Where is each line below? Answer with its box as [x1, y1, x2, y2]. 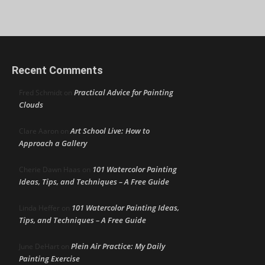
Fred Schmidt [19, 88, 62, 98]
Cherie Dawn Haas [19, 164, 80, 175]
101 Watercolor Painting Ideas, [72, 202, 179, 214]
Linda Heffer [19, 203, 60, 214]
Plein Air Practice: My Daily [71, 241, 165, 252]
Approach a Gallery [19, 138, 87, 149]
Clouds [19, 99, 43, 111]
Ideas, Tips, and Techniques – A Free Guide [19, 176, 169, 188]
